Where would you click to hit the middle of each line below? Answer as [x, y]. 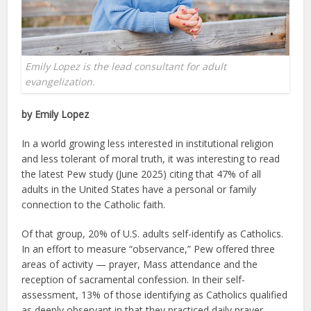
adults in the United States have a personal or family [139, 189]
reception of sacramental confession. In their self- [134, 279]
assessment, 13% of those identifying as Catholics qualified [155, 294]
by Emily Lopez [56, 114]
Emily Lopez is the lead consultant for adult [126, 66]
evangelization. [60, 81]
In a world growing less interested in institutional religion [148, 143]
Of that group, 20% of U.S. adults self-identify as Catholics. [153, 233]
